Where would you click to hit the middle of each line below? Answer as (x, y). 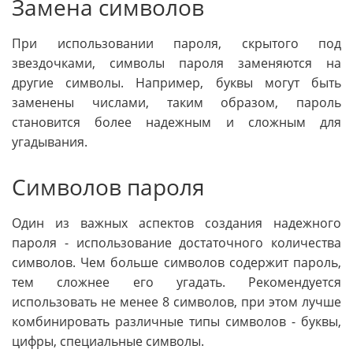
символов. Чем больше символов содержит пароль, (176, 262)
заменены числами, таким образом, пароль (176, 102)
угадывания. (50, 141)
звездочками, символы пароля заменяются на (176, 63)
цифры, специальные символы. (108, 341)
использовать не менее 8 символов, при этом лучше (176, 301)
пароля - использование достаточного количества (176, 242)
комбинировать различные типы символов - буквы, (176, 321)
